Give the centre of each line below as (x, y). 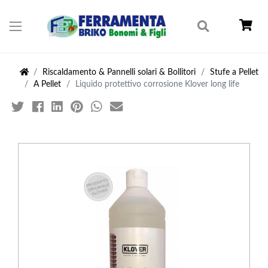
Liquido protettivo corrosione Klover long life (157, 84)
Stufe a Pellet (234, 72)
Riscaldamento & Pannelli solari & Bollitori (119, 72)
